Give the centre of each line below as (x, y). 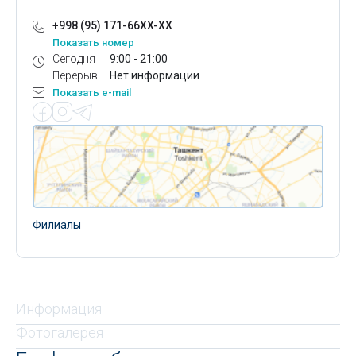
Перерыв (75, 75)
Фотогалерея (60, 332)
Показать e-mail (92, 93)
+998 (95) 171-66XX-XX (112, 25)
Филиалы (57, 224)
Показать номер (93, 43)
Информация (59, 308)
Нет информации (155, 75)
